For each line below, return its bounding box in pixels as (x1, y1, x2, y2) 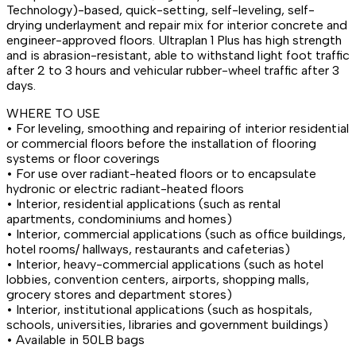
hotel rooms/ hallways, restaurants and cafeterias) (6, 241, 290, 257)
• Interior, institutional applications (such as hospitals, (6, 301, 312, 317)
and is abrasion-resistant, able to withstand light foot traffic (6, 47, 350, 63)
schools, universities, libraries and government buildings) (6, 316, 328, 332)
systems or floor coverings (6, 150, 160, 166)
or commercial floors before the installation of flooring (6, 135, 316, 151)
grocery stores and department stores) (6, 286, 232, 302)
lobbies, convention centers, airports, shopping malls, (6, 271, 309, 287)
